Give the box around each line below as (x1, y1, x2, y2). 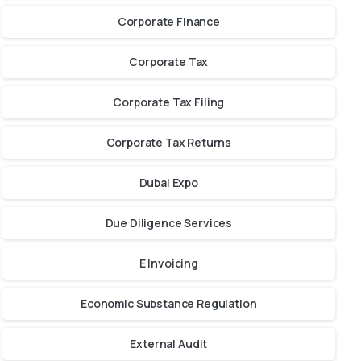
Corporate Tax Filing (113, 94, 225, 110)
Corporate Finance (117, 14, 220, 30)
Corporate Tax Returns (106, 135, 232, 151)
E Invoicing (139, 255, 198, 272)
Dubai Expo (139, 175, 199, 191)
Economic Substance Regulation (81, 296, 257, 312)
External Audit (130, 336, 208, 352)
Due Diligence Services (105, 215, 233, 231)
